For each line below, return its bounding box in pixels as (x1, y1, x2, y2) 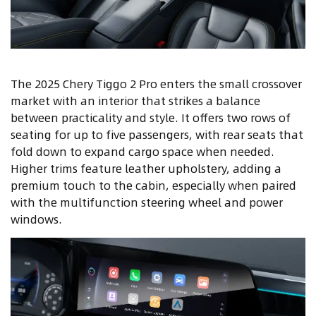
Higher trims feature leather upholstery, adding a (11, 159, 281, 177)
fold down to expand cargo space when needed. (11, 142, 274, 160)
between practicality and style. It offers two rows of (11, 108, 291, 126)
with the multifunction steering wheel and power (11, 193, 283, 211)
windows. (11, 209, 62, 228)
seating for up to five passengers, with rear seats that (11, 125, 303, 143)
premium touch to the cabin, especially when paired (11, 176, 296, 194)
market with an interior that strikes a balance (11, 91, 260, 109)
